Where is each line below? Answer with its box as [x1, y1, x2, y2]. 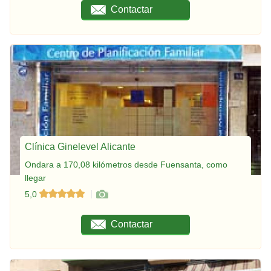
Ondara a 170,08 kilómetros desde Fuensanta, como [25, 159, 227, 169]
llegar [25, 172, 46, 183]
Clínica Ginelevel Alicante [25, 141, 135, 152]
